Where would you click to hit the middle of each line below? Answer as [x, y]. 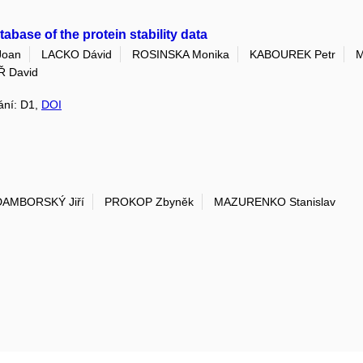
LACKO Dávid [77, 55]
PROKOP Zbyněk [149, 202]
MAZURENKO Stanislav [275, 202]
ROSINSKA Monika [181, 55]
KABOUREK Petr [293, 55]
